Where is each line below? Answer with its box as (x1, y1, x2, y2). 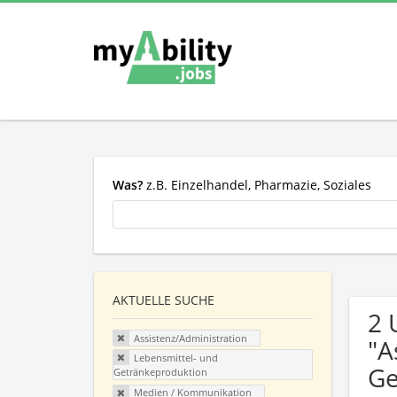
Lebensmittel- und (133, 350, 218, 364)
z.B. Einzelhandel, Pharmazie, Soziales (143, 175, 371, 193)
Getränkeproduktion (113, 364, 207, 378)
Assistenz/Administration (133, 331, 247, 346)
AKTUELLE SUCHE (113, 292, 214, 309)
